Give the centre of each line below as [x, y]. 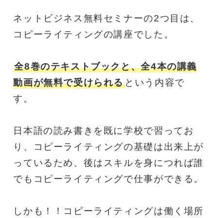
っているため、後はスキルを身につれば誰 [109, 163]
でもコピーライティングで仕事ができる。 [109, 179]
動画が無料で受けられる [69, 82]
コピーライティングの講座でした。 [94, 34]
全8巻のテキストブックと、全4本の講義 [106, 66]
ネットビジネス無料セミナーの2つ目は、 [107, 18]
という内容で [155, 82]
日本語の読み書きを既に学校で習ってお [104, 130]
